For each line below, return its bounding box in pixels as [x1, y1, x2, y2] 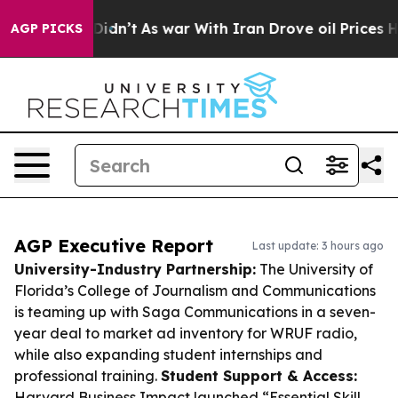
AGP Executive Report [14, 235, 213, 257]
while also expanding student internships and [14, 346, 322, 363]
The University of [256, 260, 373, 278]
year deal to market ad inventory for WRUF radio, [14, 324, 357, 342]
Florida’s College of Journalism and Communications [14, 282, 376, 299]
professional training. [14, 367, 161, 385]
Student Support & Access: [161, 367, 357, 385]
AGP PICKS [11, 20, 83, 36]
